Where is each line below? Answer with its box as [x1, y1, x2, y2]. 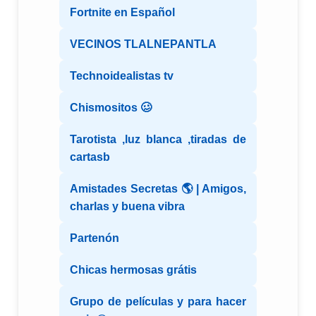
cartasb [70, 151, 110, 164]
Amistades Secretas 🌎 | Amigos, [70, 183, 246, 195]
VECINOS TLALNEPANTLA [70, 38, 217, 51]
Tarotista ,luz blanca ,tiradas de [70, 133, 246, 146]
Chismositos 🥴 [70, 102, 152, 114]
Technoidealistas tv [70, 70, 174, 83]
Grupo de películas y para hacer [70, 296, 246, 308]
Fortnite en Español [70, 6, 175, 19]
